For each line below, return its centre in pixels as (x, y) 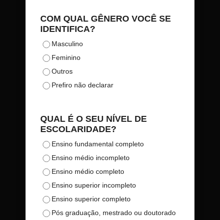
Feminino (66, 57)
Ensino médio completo (88, 171)
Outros (62, 71)
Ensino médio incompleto (91, 157)
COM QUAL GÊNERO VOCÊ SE (106, 18)
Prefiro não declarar (82, 85)
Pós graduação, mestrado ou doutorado (114, 212)
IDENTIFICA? (68, 29)
